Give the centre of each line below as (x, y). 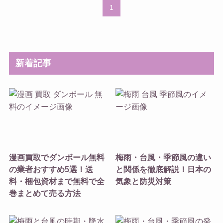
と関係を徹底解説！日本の (164, 169)
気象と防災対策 (144, 181)
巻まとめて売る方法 (45, 193)
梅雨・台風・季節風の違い (164, 158)
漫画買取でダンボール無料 (56, 158)
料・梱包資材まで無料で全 (56, 181)
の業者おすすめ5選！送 (51, 169)
